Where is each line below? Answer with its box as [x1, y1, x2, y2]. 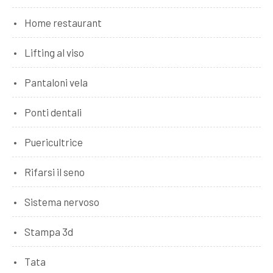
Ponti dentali [24, 105, 82, 118]
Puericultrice [24, 135, 83, 148]
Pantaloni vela [24, 76, 88, 88]
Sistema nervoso [24, 195, 99, 208]
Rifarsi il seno [24, 165, 85, 178]
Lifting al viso [24, 46, 84, 58]
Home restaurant [24, 16, 102, 29]
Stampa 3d [24, 225, 73, 238]
